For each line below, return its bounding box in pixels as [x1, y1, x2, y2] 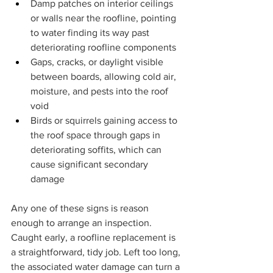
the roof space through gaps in [30, 130, 163, 141]
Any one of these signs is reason [11, 203, 151, 214]
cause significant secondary [30, 159, 151, 170]
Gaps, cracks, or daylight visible [30, 57, 166, 68]
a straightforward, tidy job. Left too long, [11, 247, 183, 258]
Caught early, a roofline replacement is [11, 232, 178, 243]
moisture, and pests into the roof [30, 86, 171, 97]
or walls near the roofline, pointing [30, 13, 179, 24]
